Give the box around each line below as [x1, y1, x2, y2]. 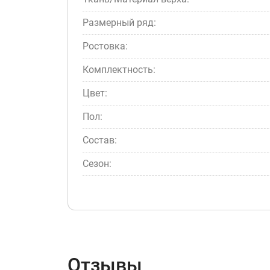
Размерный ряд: [83, 17, 156, 28]
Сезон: [83, 158, 111, 169]
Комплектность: [83, 64, 155, 75]
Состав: [83, 134, 117, 146]
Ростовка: [83, 40, 128, 52]
